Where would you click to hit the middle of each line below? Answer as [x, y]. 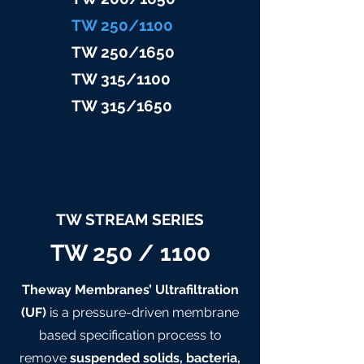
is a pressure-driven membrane [144, 312]
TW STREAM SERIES [130, 219]
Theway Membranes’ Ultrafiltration [130, 290]
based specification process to [130, 335]
